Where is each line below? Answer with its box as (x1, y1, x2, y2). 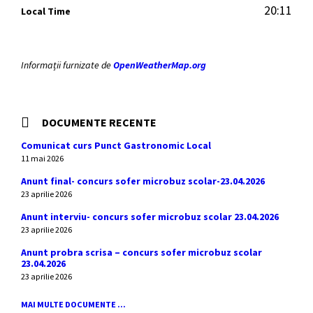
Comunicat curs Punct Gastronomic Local (21, 139, 211, 152)
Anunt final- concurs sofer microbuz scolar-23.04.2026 (21, 175, 265, 187)
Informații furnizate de (21, 59, 113, 71)
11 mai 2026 (21, 153, 64, 163)
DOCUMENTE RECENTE (42, 115, 156, 129)
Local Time (21, 5, 71, 17)
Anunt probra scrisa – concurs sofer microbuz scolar (21, 246, 262, 259)
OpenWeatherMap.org (113, 59, 206, 71)
